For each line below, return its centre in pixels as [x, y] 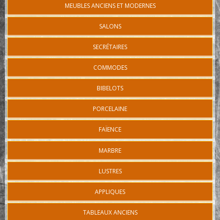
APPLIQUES [110, 192]
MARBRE [110, 150]
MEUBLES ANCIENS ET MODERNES [110, 6]
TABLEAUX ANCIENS [110, 212]
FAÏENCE [110, 130]
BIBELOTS [110, 88]
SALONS [110, 27]
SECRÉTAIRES [110, 47]
